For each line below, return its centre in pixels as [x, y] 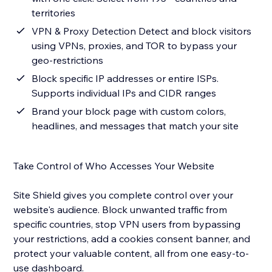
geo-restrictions [68, 60]
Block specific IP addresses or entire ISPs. [125, 79]
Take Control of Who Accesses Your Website [114, 166]
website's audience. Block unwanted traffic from [121, 210]
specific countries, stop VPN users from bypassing [127, 224]
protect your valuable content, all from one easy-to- [131, 253]
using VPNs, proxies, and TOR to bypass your [134, 46]
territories [54, 13]
